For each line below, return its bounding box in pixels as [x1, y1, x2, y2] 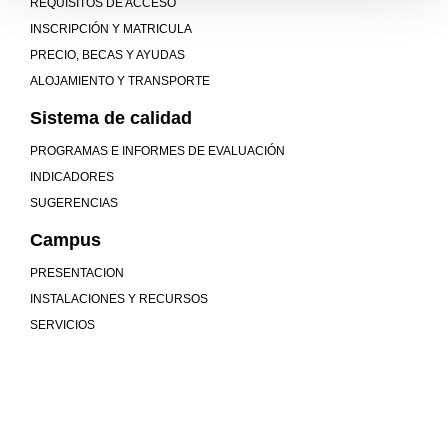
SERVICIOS [30, 317, 95, 332]
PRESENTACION [30, 265, 124, 280]
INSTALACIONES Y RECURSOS [30, 291, 208, 306]
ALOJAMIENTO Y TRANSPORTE [30, 73, 210, 88]
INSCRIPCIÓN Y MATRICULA [30, 21, 192, 36]
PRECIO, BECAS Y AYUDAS [30, 47, 185, 62]
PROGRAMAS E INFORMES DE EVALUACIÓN [30, 143, 285, 158]
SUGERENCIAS [30, 195, 118, 210]
